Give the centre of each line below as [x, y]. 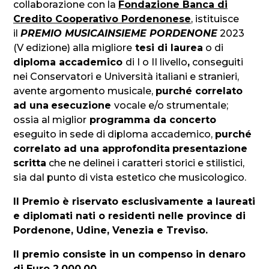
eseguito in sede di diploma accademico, [114, 134]
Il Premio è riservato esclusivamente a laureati [134, 201]
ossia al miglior [50, 120]
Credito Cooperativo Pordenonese [102, 19]
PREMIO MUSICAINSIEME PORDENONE [119, 33]
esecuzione [83, 105]
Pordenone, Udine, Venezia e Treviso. [110, 230]
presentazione [210, 149]
